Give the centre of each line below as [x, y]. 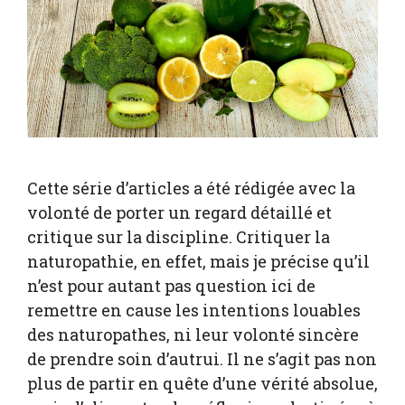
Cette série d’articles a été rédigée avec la [191, 188]
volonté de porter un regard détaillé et [179, 213]
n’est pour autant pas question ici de [171, 286]
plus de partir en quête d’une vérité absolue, [202, 384]
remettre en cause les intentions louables [194, 311]
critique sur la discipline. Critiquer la [179, 237]
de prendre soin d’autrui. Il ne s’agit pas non [202, 359]
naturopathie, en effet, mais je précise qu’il [198, 262]
